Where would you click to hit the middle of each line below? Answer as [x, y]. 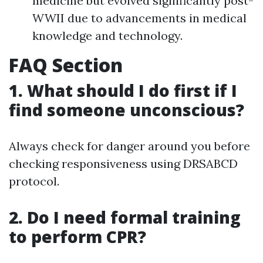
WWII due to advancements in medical [139, 18]
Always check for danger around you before [129, 146]
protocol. [34, 181]
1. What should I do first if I [123, 90]
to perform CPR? [77, 237]
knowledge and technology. [107, 36]
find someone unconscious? [127, 110]
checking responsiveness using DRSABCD [123, 163]
